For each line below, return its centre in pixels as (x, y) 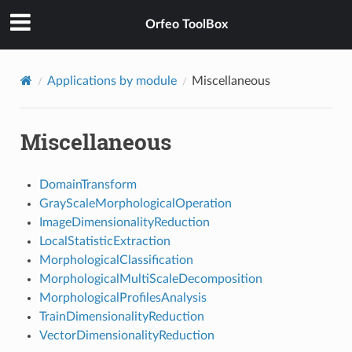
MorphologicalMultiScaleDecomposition (150, 279)
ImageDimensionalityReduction (124, 222)
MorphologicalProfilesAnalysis (123, 297)
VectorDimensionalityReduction (126, 335)
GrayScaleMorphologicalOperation (135, 203)
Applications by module (112, 81)
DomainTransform (88, 184)
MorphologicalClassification (116, 260)
